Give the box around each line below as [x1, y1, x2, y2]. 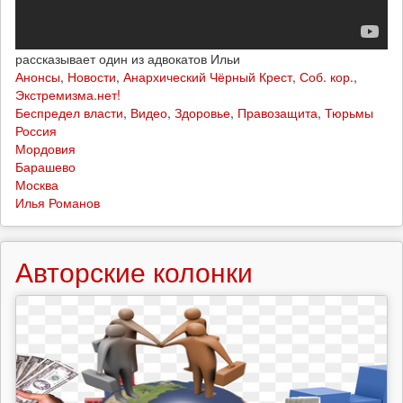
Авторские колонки [15, 252, 253, 291]
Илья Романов [15, 193, 100, 212]
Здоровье [175, 103, 230, 122]
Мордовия [15, 139, 76, 158]
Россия [15, 121, 57, 140]
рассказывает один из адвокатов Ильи [15, 49, 240, 68]
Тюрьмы [325, 103, 373, 122]
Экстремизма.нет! [15, 85, 121, 104]
